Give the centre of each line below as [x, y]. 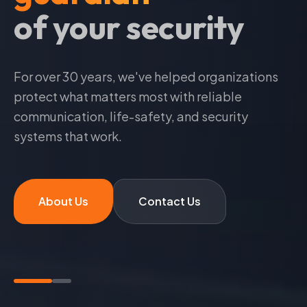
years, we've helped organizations [178, 77]
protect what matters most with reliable [128, 97]
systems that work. [68, 136]
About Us [63, 201]
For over [38, 77]
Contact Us [170, 201]
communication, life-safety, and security [131, 116]
